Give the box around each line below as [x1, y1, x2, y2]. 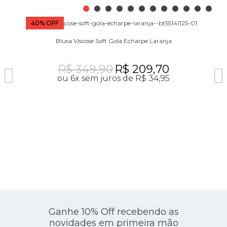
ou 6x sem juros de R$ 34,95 [57, 73, 170, 83]
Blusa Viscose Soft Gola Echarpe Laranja [55, 37, 172, 45]
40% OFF [31, 19, 59, 27]
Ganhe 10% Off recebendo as [48, 206, 179, 217]
